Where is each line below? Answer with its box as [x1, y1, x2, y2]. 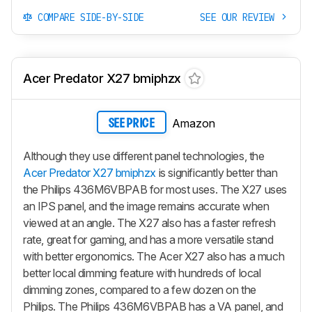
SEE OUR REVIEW [200, 10, 280, 24]
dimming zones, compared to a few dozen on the [23, 283, 257, 297]
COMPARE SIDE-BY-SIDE [32, 10, 144, 24]
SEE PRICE [108, 117, 155, 130]
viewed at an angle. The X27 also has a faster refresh [23, 216, 276, 231]
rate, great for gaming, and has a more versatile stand [23, 233, 274, 247]
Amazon [172, 116, 215, 130]
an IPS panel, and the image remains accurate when [23, 199, 270, 214]
